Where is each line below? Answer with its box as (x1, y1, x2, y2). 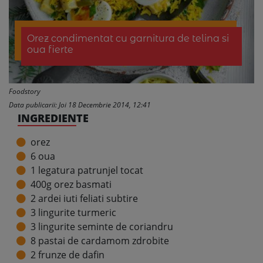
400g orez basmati (31, 178, 112, 191)
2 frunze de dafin (31, 248, 104, 261)
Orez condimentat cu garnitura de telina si (26, 33, 229, 44)
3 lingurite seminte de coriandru (31, 220, 173, 233)
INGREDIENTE (18, 111, 89, 125)
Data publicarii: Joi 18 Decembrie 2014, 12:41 (9, 100, 151, 110)
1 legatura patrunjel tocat (31, 164, 143, 177)
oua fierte (26, 44, 73, 55)
